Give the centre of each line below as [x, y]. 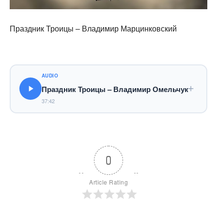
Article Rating [108, 182]
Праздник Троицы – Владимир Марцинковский [93, 28]
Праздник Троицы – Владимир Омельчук [115, 89]
